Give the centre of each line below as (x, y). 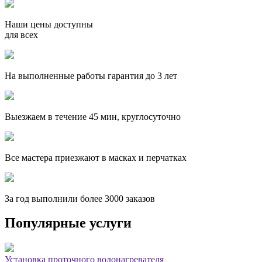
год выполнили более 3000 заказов (85, 198)
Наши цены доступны (49, 24)
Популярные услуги (68, 223)
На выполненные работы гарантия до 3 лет (91, 75)
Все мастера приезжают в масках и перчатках (96, 157)
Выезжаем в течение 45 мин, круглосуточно (93, 116)
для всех (21, 35)
